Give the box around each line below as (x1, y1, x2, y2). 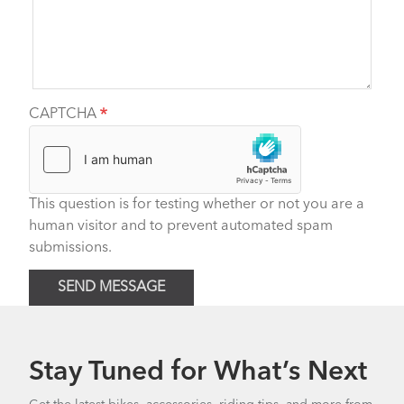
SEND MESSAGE (58, 280, 165, 295)
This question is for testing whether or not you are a (29, 197, 364, 212)
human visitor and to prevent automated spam (29, 219, 333, 234)
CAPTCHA (29, 107, 100, 122)
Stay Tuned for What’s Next (29, 359, 367, 386)
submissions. (29, 241, 112, 255)
